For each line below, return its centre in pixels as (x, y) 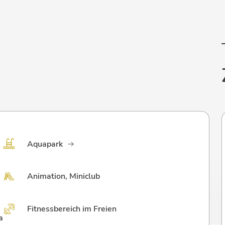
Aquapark (45, 144)
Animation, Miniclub (64, 176)
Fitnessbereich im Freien (72, 209)
